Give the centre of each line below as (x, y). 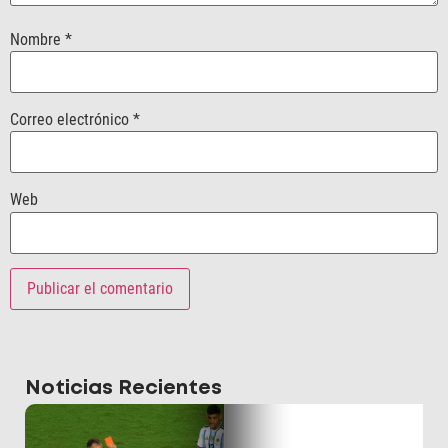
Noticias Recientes (123, 389)
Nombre (37, 39)
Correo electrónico (71, 120)
